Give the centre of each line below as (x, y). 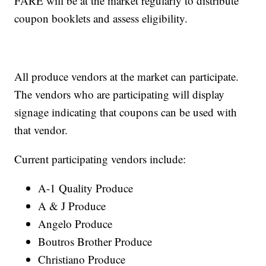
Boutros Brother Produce (95, 242)
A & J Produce (72, 206)
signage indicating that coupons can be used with (126, 112)
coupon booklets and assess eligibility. (101, 18)
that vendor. (41, 130)
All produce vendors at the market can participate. (127, 77)
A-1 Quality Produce (86, 188)
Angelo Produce (75, 224)
